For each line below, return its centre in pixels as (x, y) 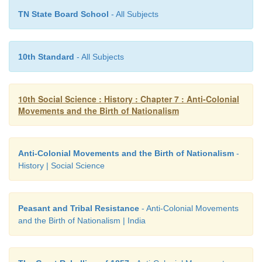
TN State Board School (63, 14)
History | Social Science (61, 165)
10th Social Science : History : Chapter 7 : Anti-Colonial (129, 99)
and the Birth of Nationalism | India (82, 220)
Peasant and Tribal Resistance (79, 208)
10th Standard (46, 56)
